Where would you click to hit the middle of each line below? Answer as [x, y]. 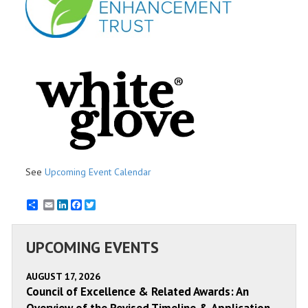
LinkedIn [85, 205]
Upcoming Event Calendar [98, 172]
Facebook [102, 205]
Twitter [110, 205]
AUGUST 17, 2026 [63, 277]
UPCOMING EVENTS [92, 247]
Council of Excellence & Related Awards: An [137, 292]
